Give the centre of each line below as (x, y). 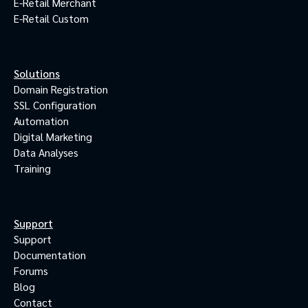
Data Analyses (46, 152)
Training (32, 168)
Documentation (50, 254)
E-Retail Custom (51, 18)
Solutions (37, 73)
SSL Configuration (55, 104)
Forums (31, 270)
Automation (41, 120)
